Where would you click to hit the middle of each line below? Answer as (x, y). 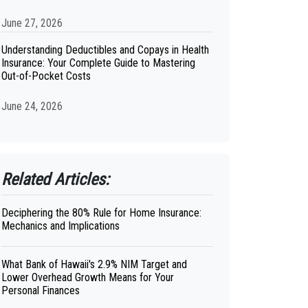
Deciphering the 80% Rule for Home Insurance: (101, 213)
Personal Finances (41, 290)
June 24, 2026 (32, 106)
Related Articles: (55, 179)
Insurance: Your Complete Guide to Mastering (98, 63)
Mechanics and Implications (60, 226)
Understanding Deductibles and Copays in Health (105, 50)
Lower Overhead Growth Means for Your (88, 277)
